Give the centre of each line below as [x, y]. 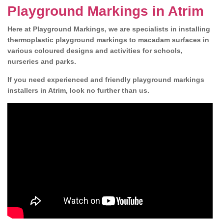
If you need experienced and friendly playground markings [106, 80]
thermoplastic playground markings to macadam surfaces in [108, 40]
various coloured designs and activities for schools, [95, 51]
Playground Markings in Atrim [106, 11]
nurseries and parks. [43, 61]
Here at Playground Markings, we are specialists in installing [109, 29]
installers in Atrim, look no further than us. [78, 90]
